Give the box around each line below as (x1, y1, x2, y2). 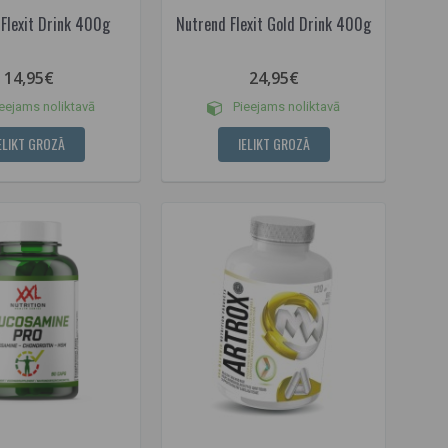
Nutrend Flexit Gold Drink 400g (176, 12, 371, 37)
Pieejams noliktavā (230, 99, 340, 115)
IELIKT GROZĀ (237, 133, 310, 155)
